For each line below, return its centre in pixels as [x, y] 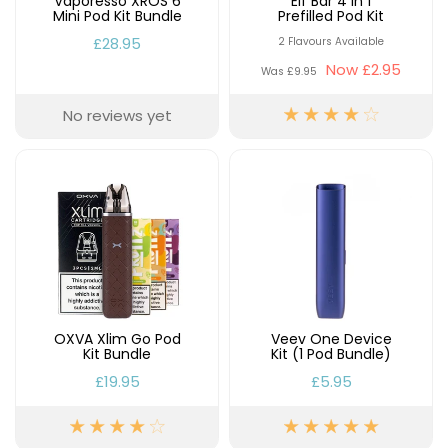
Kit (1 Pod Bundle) [331, 354]
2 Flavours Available [331, 41]
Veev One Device [331, 339]
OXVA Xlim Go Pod [117, 339]
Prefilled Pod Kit [331, 16]
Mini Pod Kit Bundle [117, 16]
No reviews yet [117, 115]
